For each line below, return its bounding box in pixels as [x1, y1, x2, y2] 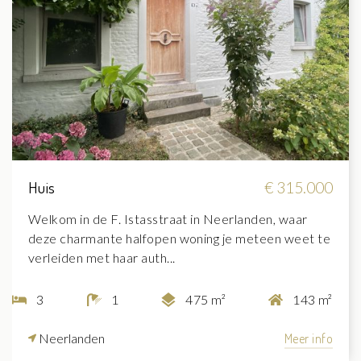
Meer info [284, 330, 333, 347]
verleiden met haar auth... [28, 250, 176, 266]
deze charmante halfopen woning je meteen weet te [28, 230, 331, 247]
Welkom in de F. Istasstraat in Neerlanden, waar [28, 211, 308, 227]
